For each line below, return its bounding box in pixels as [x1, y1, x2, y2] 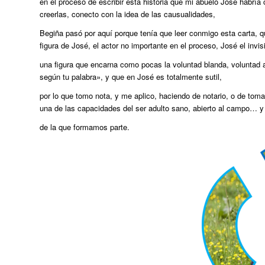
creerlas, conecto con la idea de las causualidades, [40, 8, 215, 20]
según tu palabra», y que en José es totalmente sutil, [40, 70, 222, 82]
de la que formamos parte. [40, 121, 130, 132]
